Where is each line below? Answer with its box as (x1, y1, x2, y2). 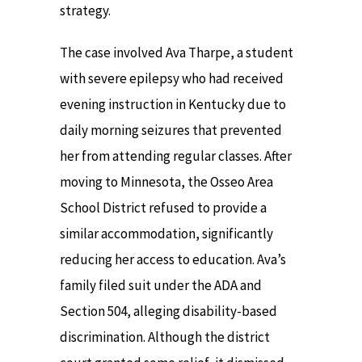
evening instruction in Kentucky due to (60, 95, 286, 114)
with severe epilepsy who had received (60, 69, 284, 88)
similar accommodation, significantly (60, 225, 273, 243)
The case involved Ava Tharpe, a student (60, 44, 293, 62)
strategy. (60, 2, 111, 19)
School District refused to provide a (60, 199, 267, 217)
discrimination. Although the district (60, 328, 270, 347)
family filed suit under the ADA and (60, 276, 262, 295)
